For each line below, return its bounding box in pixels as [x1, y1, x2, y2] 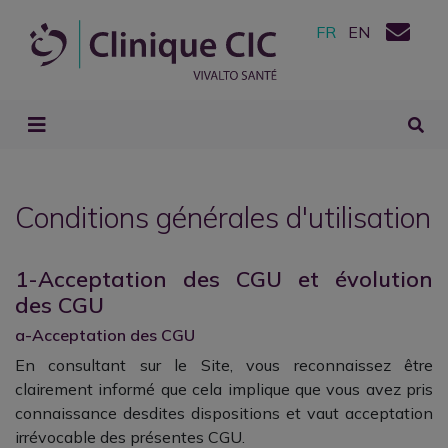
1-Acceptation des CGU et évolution [15, 265, 433, 292]
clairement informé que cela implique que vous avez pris [15, 379, 433, 399]
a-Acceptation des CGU [15, 325, 195, 345]
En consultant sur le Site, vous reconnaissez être [15, 355, 433, 375]
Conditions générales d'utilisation [15, 199, 431, 235]
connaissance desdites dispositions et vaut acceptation [15, 403, 433, 423]
